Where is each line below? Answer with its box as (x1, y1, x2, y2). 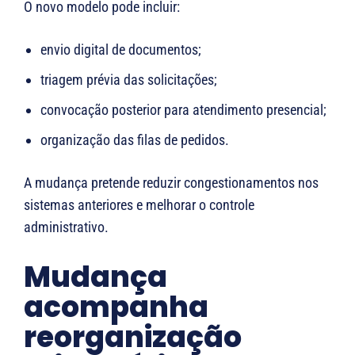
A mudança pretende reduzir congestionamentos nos (24, 174, 319, 191)
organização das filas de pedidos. (40, 131, 229, 148)
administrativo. (24, 218, 109, 235)
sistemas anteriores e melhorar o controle (24, 196, 254, 213)
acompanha (24, 286, 208, 327)
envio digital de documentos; (40, 40, 201, 58)
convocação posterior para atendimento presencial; (40, 101, 326, 118)
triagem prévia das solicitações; (40, 71, 217, 88)
